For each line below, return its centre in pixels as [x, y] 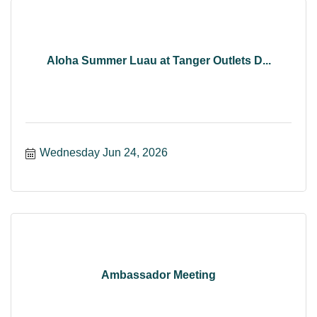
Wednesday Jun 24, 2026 [104, 152]
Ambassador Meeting [158, 275]
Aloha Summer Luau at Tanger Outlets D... [158, 61]
